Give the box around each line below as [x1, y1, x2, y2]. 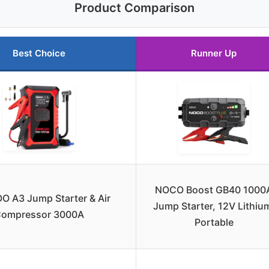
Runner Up [191, 47, 237, 59]
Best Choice [13, 47, 65, 59]
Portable [194, 216, 234, 229]
